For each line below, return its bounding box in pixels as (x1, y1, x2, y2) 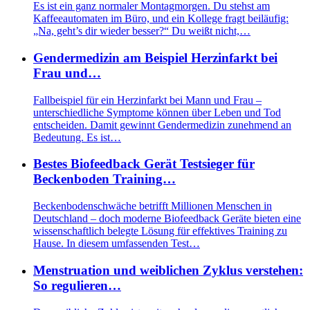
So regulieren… (33, 277, 121, 293)
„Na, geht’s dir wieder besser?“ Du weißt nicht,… (33, 25, 250, 37)
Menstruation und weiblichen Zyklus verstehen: (33, 262, 303, 277)
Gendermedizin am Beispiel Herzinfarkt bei (33, 51, 277, 66)
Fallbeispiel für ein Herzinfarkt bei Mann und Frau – (33, 93, 262, 106)
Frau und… (33, 66, 101, 81)
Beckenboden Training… (33, 172, 176, 187)
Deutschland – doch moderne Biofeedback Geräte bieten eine (33, 212, 301, 225)
